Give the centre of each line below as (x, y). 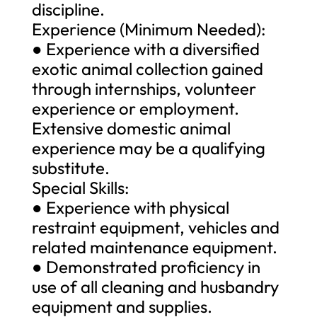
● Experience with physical (130, 207)
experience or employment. (135, 108)
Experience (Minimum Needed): (149, 29)
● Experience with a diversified (145, 48)
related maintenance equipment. (154, 247)
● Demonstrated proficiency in (146, 266)
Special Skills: (80, 187)
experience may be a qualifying (148, 148)
